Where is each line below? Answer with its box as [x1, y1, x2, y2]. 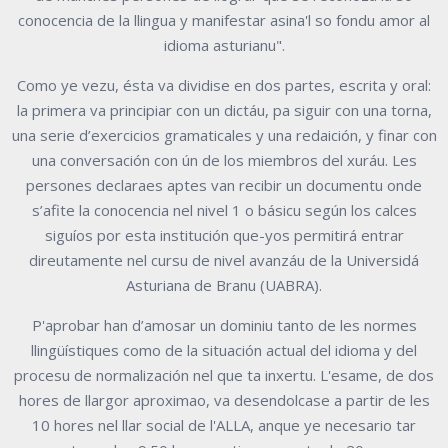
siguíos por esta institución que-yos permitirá [44, 224, 361, 245]
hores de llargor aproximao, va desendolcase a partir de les [18, 389, 430, 410]
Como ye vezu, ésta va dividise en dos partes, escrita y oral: [17, 74, 431, 95]
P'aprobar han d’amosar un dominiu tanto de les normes [31, 314, 417, 335]
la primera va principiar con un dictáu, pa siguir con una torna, [16, 99, 432, 120]
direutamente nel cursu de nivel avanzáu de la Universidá [29, 249, 419, 270]
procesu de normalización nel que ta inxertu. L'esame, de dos [14, 364, 434, 385]
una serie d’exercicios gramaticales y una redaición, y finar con [11, 124, 437, 145]
